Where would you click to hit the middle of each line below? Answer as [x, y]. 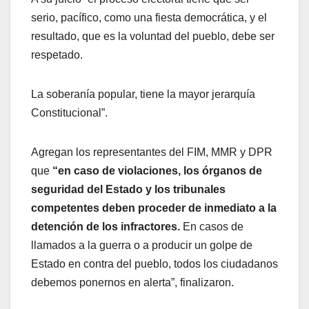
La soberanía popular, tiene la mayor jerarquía [143, 94]
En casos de [212, 227]
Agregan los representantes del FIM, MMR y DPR [152, 152]
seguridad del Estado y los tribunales [128, 190]
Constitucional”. [69, 113]
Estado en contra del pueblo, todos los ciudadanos [154, 264]
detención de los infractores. [106, 227]
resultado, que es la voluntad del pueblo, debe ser [153, 37]
